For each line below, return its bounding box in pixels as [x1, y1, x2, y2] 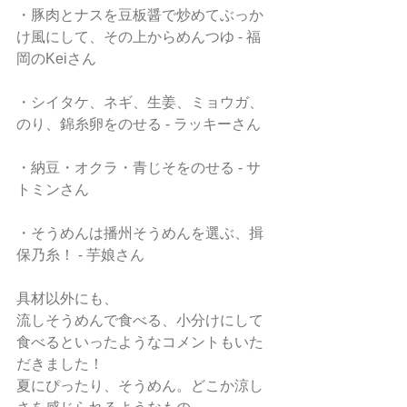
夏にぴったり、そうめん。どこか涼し [16, 378, 263, 393]
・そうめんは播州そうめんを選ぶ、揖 [16, 225, 263, 241]
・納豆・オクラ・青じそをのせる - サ [16, 160, 261, 175]
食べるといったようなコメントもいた [16, 334, 263, 350]
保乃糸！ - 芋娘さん [16, 247, 144, 263]
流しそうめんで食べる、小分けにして [16, 313, 263, 328]
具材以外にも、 [16, 291, 118, 306]
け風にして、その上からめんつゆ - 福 [16, 29, 261, 45]
